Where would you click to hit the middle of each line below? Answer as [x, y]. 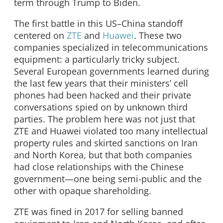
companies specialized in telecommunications [111, 47]
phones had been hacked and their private [103, 95]
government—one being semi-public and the [108, 178]
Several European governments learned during [111, 71]
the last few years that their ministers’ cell [101, 83]
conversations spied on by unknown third [101, 107]
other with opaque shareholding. [83, 190]
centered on [40, 35]
